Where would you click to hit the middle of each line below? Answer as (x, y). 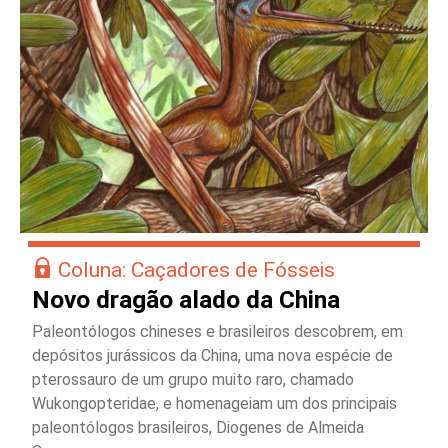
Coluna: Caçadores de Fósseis (196, 270)
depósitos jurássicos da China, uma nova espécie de (212, 356)
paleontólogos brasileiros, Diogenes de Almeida (198, 428)
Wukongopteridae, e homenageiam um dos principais (214, 404)
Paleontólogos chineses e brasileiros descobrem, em (217, 332)
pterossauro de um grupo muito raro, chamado (193, 380)
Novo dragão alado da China (186, 300)
